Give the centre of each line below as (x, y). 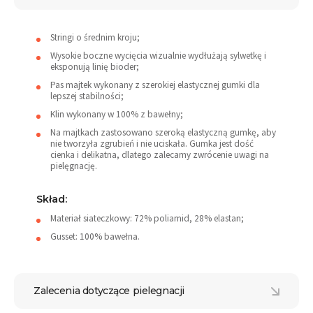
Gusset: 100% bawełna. (95, 236)
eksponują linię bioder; (95, 67)
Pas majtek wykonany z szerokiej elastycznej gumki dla (155, 85)
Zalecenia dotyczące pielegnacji (109, 291)
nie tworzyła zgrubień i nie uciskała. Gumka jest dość (152, 144)
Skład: (52, 199)
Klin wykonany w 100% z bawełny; (117, 114)
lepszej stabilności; (87, 96)
